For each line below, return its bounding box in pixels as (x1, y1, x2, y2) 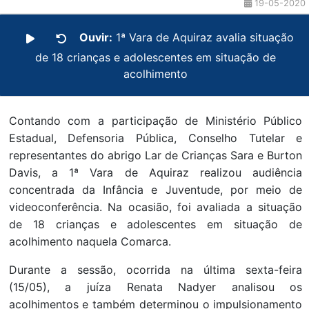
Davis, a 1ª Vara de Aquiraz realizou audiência (8, 165, 303, 179)
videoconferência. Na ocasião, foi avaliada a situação (8, 199, 303, 214)
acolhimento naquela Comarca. (8, 234, 171, 248)
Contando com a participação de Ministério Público (8, 113, 303, 128)
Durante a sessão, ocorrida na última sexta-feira (8, 262, 303, 277)
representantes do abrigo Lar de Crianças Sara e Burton (8, 148, 303, 162)
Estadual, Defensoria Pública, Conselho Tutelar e (8, 130, 303, 145)
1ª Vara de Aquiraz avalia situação (115, 30, 294, 45)
